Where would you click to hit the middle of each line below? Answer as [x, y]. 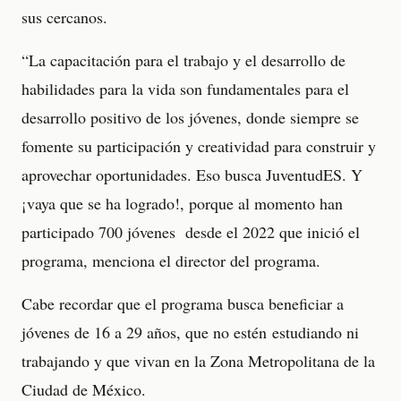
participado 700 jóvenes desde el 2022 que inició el [191, 232]
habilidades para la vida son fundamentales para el [185, 89]
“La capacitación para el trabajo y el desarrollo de [183, 60]
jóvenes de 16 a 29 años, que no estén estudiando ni [190, 332]
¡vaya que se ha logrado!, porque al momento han [182, 203]
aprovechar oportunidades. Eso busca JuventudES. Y [192, 175]
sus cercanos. [67, 17]
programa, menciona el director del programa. [174, 260]
